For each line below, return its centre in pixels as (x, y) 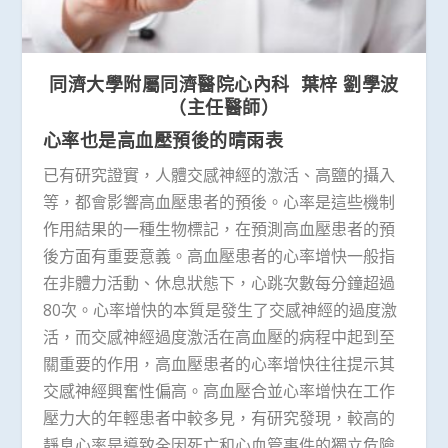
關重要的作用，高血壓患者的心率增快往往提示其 (218, 364)
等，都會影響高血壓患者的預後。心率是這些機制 (218, 202)
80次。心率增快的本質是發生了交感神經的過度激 (219, 310)
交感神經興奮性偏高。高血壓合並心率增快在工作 (218, 391)
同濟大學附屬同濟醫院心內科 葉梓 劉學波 (224, 84)
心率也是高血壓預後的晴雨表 (163, 140)
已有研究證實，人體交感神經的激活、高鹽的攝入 (218, 175)
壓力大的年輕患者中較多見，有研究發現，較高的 (218, 418)
